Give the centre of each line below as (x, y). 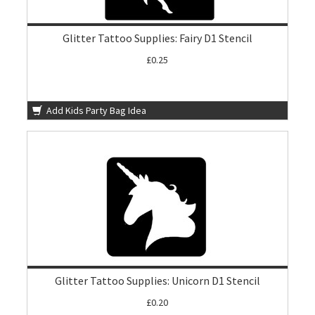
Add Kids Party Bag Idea (96, 110)
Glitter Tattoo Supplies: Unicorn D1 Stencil (157, 281)
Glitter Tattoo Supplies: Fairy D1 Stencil (157, 38)
